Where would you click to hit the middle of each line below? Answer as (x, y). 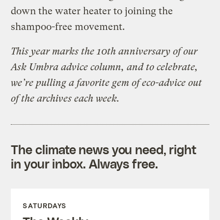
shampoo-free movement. (68, 27)
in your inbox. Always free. (84, 163)
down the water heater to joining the (92, 11)
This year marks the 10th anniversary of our (104, 51)
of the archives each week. (65, 98)
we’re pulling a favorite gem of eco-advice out (107, 82)
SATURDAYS (45, 205)
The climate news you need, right (104, 149)
